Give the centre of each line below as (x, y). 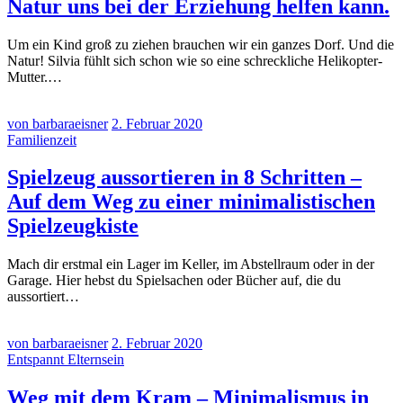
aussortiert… (43, 297)
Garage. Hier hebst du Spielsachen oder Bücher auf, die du (174, 281)
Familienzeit (42, 139)
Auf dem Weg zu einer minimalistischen (191, 202)
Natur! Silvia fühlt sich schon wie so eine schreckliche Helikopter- (195, 60)
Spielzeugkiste (73, 226)
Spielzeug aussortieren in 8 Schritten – (184, 178)
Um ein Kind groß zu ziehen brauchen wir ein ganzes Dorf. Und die (201, 44)
